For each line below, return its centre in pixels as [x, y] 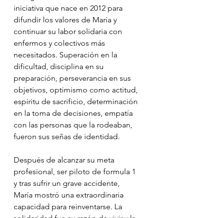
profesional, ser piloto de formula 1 [76, 172]
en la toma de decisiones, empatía [74, 113]
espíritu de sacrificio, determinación [77, 102]
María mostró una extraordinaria [70, 195]
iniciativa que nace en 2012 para [69, 8]
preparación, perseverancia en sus [73, 78]
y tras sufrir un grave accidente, [68, 183]
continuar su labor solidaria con [69, 32]
